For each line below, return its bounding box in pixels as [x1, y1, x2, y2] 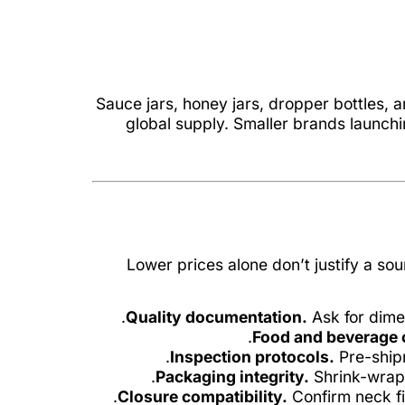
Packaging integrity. [155, 367, 309, 387]
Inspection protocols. [170, 347, 334, 367]
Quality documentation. [126, 307, 307, 327]
